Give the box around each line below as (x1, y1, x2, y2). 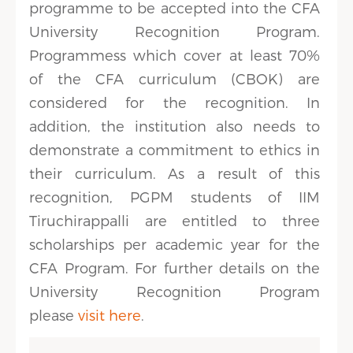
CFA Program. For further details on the (29, 259, 320, 276)
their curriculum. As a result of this (29, 165, 320, 181)
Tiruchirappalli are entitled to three (29, 212, 320, 229)
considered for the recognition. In (29, 94, 320, 110)
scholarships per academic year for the (29, 236, 320, 252)
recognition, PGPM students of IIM (29, 188, 320, 205)
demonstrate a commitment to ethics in (29, 141, 320, 158)
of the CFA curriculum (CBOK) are (29, 70, 320, 87)
